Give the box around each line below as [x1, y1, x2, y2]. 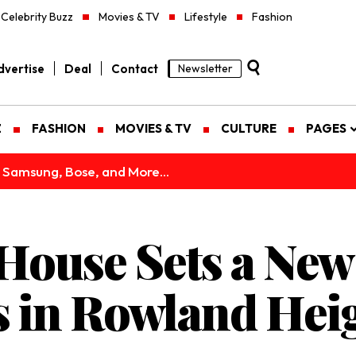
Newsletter [178, 60, 233, 75]
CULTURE [220, 121, 277, 137]
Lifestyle [184, 10, 227, 24]
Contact [111, 60, 158, 76]
